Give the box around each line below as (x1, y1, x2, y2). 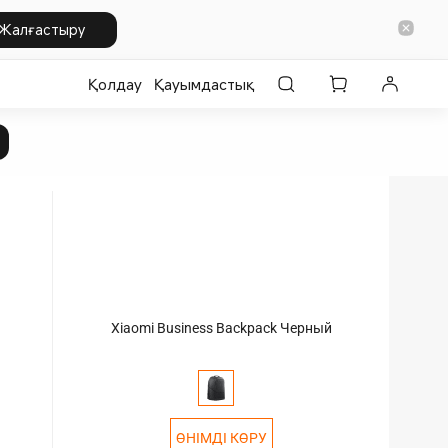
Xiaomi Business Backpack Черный (110, 320, 332, 336)
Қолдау (88, 74, 142, 94)
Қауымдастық (154, 74, 254, 94)
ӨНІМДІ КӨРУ (175, 430, 267, 446)
